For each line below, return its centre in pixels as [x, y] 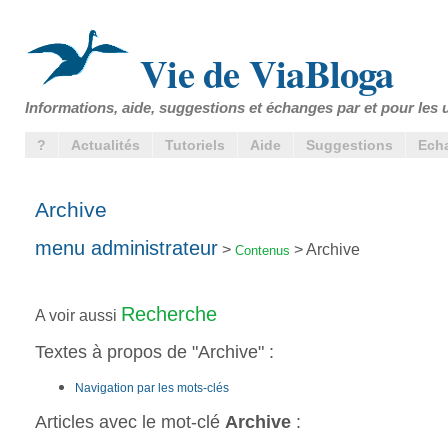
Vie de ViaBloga [262, 73]
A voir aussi [78, 316]
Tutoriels [195, 145]
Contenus [262, 250]
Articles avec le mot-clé [130, 422]
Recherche [169, 314]
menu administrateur [126, 247]
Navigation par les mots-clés [152, 388]
